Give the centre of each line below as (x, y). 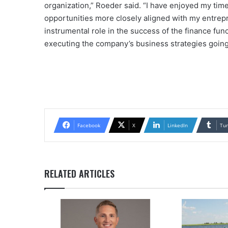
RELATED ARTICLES (79, 173)
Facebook (89, 125)
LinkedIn (178, 125)
